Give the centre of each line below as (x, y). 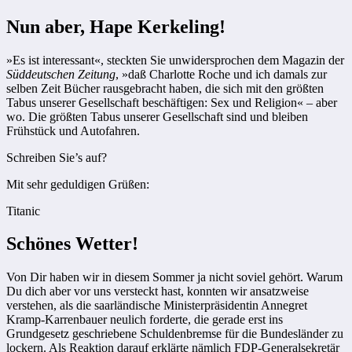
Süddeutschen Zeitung (61, 74)
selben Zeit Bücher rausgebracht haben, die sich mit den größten (165, 88)
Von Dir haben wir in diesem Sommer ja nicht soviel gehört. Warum (174, 277)
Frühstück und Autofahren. (73, 130)
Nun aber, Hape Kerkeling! (116, 26)
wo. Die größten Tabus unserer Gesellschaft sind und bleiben (157, 116)
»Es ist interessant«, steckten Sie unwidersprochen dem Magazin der (175, 60)
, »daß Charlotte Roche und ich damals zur (221, 74)
